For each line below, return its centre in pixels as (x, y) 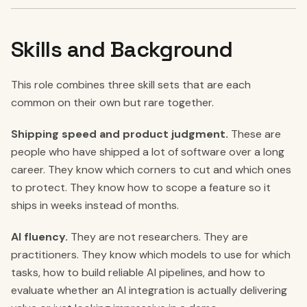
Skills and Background (122, 49)
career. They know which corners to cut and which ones (151, 170)
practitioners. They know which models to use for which (151, 255)
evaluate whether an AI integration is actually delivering (149, 290)
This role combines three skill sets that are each (131, 85)
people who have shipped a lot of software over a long (148, 152)
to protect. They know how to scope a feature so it (141, 187)
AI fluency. (39, 237)
